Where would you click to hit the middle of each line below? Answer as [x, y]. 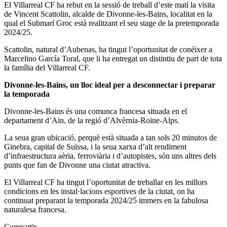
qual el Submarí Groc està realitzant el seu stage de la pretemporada [111, 23]
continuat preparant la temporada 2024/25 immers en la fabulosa [106, 200]
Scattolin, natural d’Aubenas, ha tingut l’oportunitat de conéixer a [108, 49]
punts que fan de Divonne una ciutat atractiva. [77, 165]
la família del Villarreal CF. [47, 67]
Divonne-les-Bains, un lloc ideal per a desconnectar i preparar [110, 85]
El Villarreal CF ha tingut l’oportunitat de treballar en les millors [106, 182]
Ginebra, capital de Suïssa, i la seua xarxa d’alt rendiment [95, 146]
